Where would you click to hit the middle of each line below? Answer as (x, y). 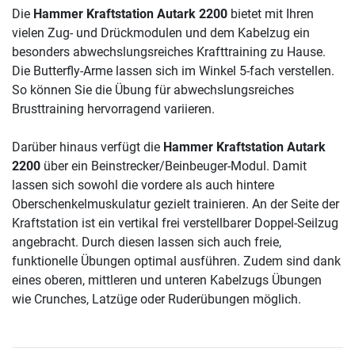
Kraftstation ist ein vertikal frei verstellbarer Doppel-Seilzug (175, 223)
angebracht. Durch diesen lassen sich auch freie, (147, 242)
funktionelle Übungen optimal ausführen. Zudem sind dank (176, 261)
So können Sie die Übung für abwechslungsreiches (153, 90)
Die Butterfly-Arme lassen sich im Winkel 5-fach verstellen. (173, 71)
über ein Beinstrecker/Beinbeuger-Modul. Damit (174, 166)
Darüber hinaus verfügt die (88, 147)
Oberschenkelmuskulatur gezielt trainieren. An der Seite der (176, 204)
